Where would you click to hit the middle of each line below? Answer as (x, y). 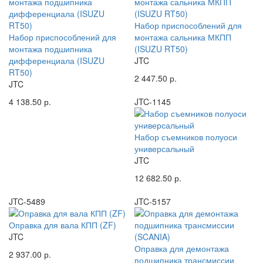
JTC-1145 (153, 101)
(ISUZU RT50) (161, 48)
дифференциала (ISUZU (57, 60)
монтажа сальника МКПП (183, 37)
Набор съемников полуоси (186, 136)
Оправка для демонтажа (182, 248)
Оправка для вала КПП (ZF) (63, 225)
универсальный (164, 148)
